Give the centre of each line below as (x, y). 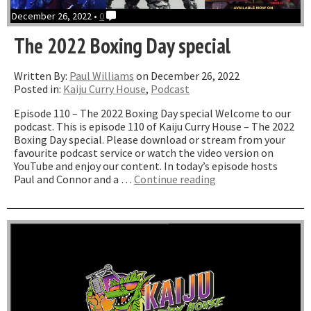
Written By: (42, 76)
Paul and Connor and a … (74, 179)
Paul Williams (102, 76)
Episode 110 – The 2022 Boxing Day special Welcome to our (152, 114)
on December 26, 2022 (187, 76)
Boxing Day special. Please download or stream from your (150, 140)
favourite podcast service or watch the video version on (144, 153)
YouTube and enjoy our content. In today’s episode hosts (146, 166)
